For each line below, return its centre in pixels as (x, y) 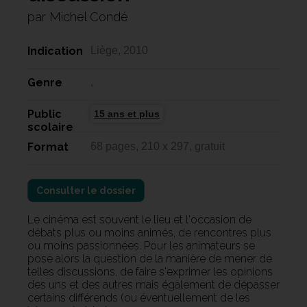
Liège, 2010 (119, 50)
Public (45, 114)
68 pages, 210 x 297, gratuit (158, 146)
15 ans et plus (127, 113)
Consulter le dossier (86, 190)
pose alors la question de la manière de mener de (150, 258)
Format (48, 147)
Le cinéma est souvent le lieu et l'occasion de (139, 219)
